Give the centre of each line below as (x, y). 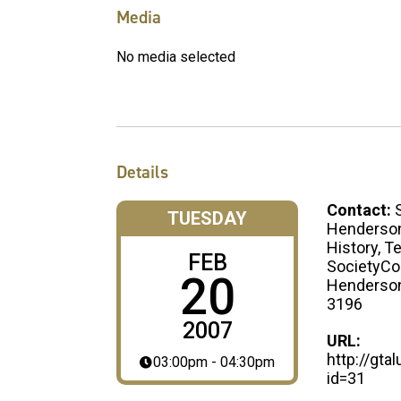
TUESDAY (207, 219)
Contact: (361, 210)
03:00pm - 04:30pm (214, 363)
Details (142, 172)
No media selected (176, 57)
